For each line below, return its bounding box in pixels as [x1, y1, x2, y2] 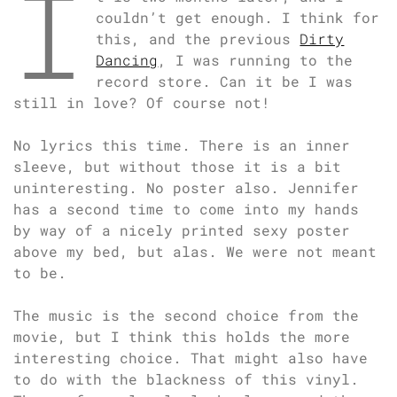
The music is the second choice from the [13, 305, 359, 324]
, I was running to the [158, 50, 354, 69]
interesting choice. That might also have [13, 347, 368, 367]
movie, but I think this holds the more [13, 326, 350, 346]
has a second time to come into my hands [13, 198, 359, 218]
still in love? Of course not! [13, 92, 270, 112]
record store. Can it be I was [96, 71, 354, 90]
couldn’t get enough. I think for [96, 7, 380, 27]
